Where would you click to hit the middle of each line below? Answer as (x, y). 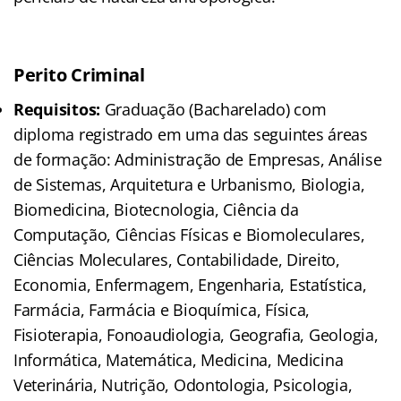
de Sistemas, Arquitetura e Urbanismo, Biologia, (189, 185)
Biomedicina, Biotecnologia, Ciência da (156, 210)
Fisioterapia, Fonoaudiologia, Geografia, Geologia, (196, 335)
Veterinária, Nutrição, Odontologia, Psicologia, (183, 385)
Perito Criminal (79, 75)
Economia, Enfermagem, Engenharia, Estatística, (190, 285)
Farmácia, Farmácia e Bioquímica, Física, (162, 310)
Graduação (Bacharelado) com (213, 110)
